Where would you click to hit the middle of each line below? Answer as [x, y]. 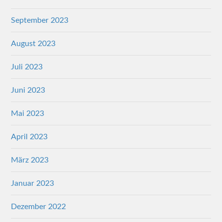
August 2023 [33, 44]
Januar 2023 [33, 184]
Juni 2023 [28, 90]
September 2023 [40, 21]
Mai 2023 [28, 114]
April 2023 [29, 137]
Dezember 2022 [39, 207]
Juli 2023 [27, 67]
